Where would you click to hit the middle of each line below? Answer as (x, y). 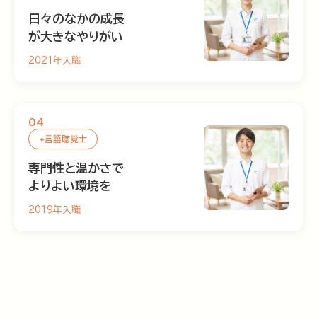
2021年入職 (54, 60)
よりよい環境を (70, 186)
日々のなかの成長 (76, 19)
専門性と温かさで (76, 168)
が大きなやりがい (76, 36)
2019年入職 (54, 210)
